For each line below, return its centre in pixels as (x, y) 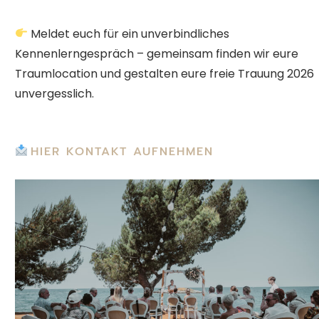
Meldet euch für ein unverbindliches (129, 33)
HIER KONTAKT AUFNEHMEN (122, 151)
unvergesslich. (54, 93)
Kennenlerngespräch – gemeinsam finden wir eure (157, 53)
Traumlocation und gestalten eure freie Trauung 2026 (164, 73)
